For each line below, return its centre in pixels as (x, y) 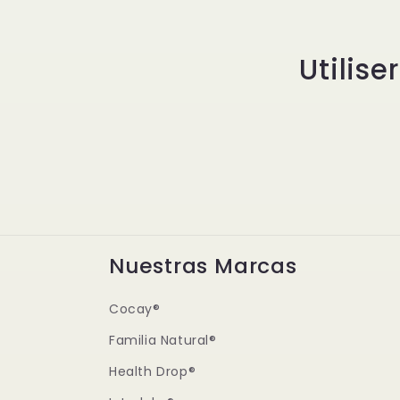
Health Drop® (153, 371)
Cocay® (135, 309)
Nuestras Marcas (203, 266)
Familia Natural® (163, 340)
